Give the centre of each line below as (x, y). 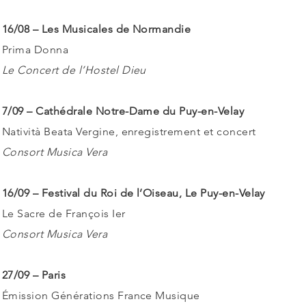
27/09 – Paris (34, 275)
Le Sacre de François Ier (64, 213)
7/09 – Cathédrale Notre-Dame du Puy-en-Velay (123, 111)
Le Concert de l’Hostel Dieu (74, 70)
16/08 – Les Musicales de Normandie (97, 29)
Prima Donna (36, 50)
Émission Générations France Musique (101, 295)
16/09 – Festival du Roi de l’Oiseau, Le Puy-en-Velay (134, 193)
